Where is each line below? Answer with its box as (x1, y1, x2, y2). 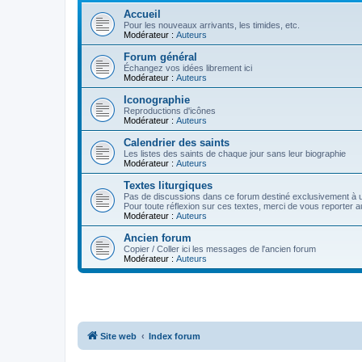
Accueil (124, 8, 161, 20)
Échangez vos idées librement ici (124, 63, 252, 73)
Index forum (149, 331, 200, 341)
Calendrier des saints (124, 137, 229, 149)
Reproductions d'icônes (124, 106, 216, 116)
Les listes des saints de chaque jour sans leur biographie (124, 149, 346, 158)
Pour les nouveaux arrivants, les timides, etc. (124, 20, 300, 30)
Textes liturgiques (124, 179, 213, 192)
